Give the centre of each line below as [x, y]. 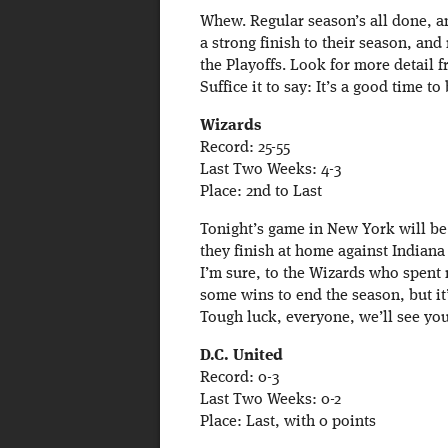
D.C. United [241, 356]
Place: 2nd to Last [260, 192]
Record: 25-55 [244, 148]
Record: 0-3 [239, 378]
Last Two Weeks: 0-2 [270, 400]
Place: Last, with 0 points [287, 422]
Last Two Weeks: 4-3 [270, 170]
